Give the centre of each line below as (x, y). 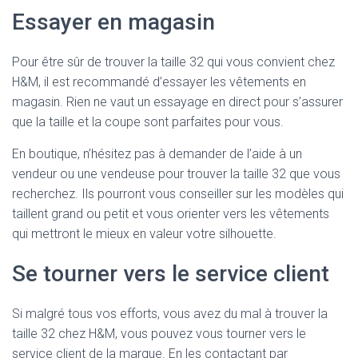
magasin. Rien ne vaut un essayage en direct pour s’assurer (177, 102)
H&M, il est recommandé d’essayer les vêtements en (159, 82)
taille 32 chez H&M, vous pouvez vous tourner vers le (159, 334)
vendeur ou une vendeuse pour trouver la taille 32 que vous (176, 174)
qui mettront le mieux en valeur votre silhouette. (144, 234)
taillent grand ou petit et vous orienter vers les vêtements (171, 214)
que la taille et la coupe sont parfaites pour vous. (148, 122)
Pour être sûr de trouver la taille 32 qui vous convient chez (173, 62)
